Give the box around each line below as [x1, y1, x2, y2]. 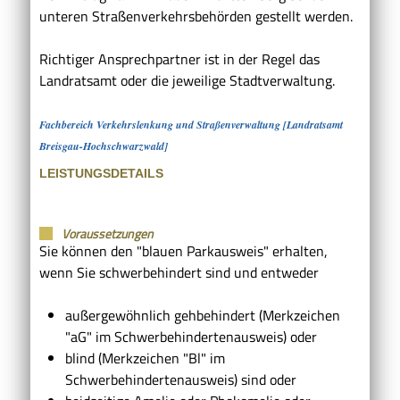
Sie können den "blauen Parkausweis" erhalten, [39, 239, 328, 262]
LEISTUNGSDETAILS [39, 165, 163, 180]
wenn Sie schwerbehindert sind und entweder [39, 261, 319, 283]
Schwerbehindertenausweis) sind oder [64, 368, 296, 390]
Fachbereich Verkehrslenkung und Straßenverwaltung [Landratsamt [39, 116, 343, 132]
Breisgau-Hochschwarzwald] [39, 137, 168, 154]
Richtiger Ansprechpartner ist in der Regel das [39, 47, 320, 70]
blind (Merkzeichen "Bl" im [64, 346, 225, 369]
